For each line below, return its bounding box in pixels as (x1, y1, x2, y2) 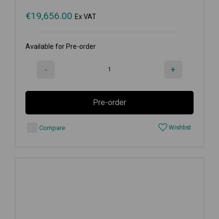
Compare (38, 124, 65, 131)
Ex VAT (75, 12, 96, 21)
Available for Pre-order (25, 42, 96, 50)
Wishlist (167, 123, 191, 131)
